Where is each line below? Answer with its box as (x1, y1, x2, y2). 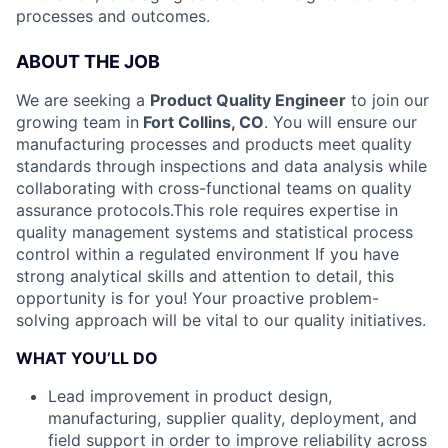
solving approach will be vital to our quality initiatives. (16, 310, 426, 330)
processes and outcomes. (16, 6, 210, 26)
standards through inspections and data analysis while (16, 156, 427, 176)
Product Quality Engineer (150, 90, 346, 110)
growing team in (16, 112, 139, 132)
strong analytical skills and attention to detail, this (16, 266, 394, 286)
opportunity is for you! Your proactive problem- (16, 288, 379, 308)
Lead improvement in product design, (48, 386, 332, 406)
